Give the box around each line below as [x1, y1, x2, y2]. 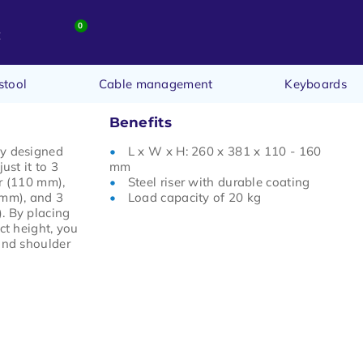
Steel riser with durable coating [127, 173, 310, 190]
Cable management [98, 76, 213, 92]
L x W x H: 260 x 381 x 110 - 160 [127, 143, 322, 159]
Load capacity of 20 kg [127, 189, 262, 205]
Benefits [109, 114, 172, 130]
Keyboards [284, 76, 347, 92]
